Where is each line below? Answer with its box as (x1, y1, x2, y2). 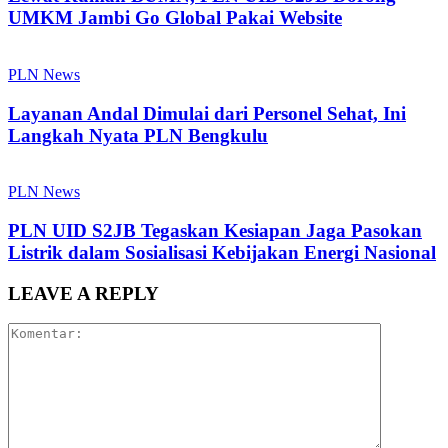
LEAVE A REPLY (8, 282, 159, 304)
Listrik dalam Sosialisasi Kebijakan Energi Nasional (8, 241, 436, 263)
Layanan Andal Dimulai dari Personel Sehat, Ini (8, 102, 406, 124)
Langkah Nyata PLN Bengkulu (8, 124, 268, 146)
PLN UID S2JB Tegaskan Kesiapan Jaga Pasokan (8, 219, 422, 241)
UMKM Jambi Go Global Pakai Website (8, 7, 342, 29)
